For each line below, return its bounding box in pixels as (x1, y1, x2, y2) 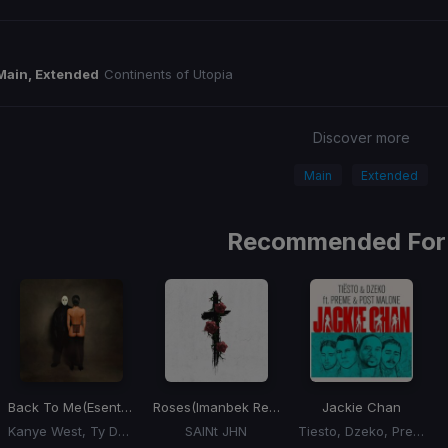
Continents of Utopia (103, 65, 233, 82)
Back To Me (7, 399, 82, 416)
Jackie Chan (321, 399, 401, 416)
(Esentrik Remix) (81, 399, 121, 416)
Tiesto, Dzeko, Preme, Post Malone (412, 423, 424, 440)
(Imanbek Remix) (190, 399, 269, 416)
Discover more (312, 129, 410, 146)
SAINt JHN (185, 423, 247, 440)
